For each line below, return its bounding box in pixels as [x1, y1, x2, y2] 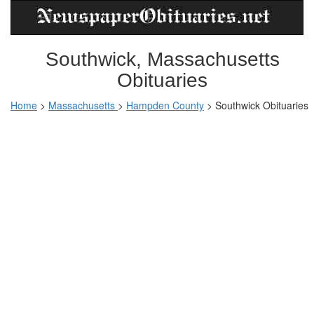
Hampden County [126, 98, 204, 112]
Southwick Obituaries [215, 98, 308, 112]
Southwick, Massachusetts [45, 48, 280, 70]
